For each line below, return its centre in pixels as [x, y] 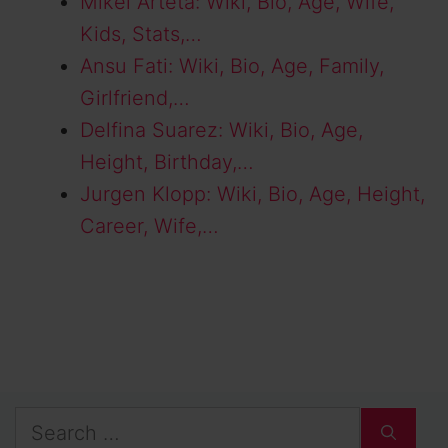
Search [47, 422]
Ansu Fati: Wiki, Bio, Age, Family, [232, 66]
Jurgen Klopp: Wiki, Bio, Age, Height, [252, 194]
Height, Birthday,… [167, 162]
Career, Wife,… [149, 226]
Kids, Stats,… [141, 34]
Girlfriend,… [135, 98]
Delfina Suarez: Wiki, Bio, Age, [221, 130]
